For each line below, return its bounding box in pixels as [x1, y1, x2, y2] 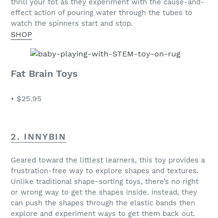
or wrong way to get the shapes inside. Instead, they [11, 188, 197, 197]
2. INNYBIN [11, 131, 66, 142]
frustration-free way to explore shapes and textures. [11, 166, 199, 176]
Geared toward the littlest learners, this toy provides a [11, 156, 205, 165]
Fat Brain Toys [11, 68, 78, 80]
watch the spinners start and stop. [11, 19, 133, 28]
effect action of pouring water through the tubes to [11, 8, 192, 18]
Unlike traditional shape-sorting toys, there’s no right [11, 177, 199, 186]
